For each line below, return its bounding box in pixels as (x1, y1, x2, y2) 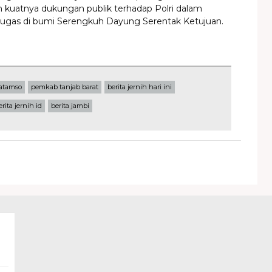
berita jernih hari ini (107, 83, 172, 91)
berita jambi (51, 101, 89, 110)
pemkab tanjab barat (31, 83, 98, 91)
